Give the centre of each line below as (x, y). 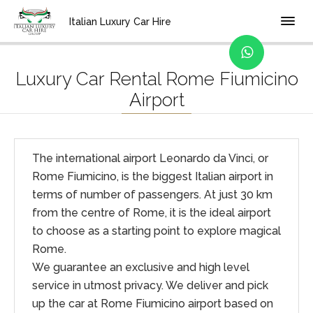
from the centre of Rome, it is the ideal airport (152, 213)
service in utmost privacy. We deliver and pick (150, 285)
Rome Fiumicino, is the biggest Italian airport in (153, 176)
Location (90, 16)
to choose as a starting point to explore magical (156, 231)
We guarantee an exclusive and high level (141, 267)
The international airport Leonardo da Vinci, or (150, 158)
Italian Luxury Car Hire (120, 22)
